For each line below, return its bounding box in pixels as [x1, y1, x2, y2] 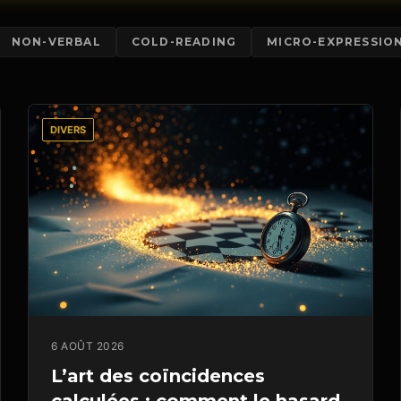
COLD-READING [131, 35, 237, 49]
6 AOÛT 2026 [51, 339, 124, 354]
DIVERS [50, 124, 87, 137]
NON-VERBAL [11, 35, 101, 49]
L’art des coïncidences [51, 365, 266, 388]
